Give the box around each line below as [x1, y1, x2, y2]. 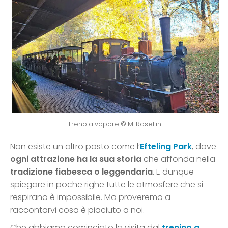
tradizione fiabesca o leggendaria [10, 166, 153, 178]
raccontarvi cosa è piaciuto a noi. [10, 204, 145, 216]
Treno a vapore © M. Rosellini [68, 120, 163, 129]
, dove [192, 140, 216, 153]
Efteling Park [140, 140, 192, 153]
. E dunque [153, 166, 194, 178]
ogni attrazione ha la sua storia [10, 153, 141, 165]
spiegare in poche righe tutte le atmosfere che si [10, 179, 203, 191]
